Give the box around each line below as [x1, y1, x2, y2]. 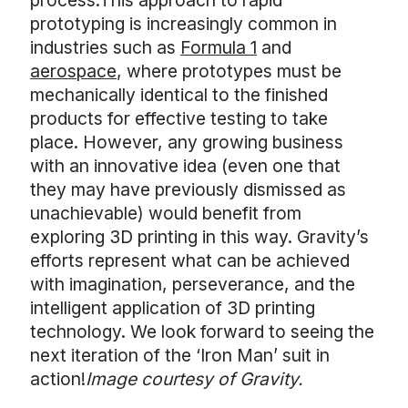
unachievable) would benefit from [30, 202, 301, 224]
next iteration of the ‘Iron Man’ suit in [30, 344, 330, 366]
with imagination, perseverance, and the [30, 273, 355, 295]
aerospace [30, 60, 117, 82]
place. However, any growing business [30, 131, 343, 153]
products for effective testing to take [30, 107, 328, 129]
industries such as [30, 36, 180, 58]
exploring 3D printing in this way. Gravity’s [30, 226, 369, 248]
